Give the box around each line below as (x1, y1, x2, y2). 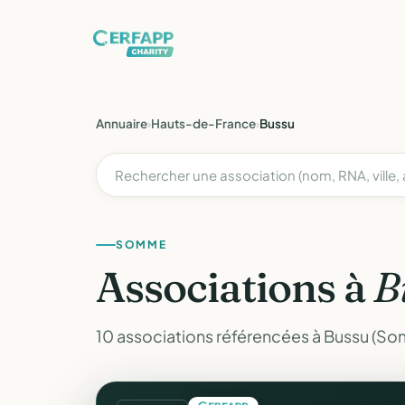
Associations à (96, 261, 374, 313)
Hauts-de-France (151, 116, 256, 131)
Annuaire (96, 116, 147, 131)
